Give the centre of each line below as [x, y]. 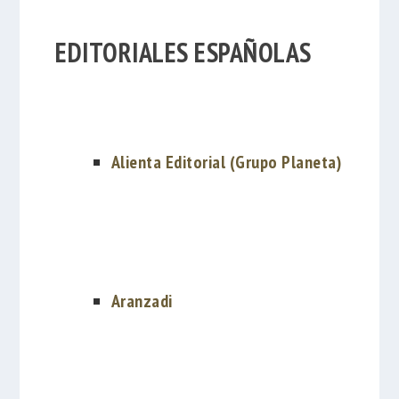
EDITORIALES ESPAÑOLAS [183, 52]
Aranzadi [142, 301]
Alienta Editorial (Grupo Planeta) [226, 163]
